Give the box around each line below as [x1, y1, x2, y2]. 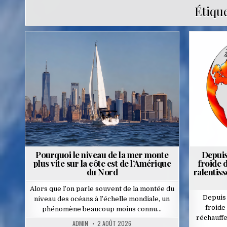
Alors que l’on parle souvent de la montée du [29, 185, 174, 193]
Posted [68, 52, 92, 60]
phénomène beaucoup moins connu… [42, 205, 162, 213]
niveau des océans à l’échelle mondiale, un [34, 195, 170, 203]
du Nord [86, 166, 118, 178]
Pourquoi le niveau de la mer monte [35, 149, 169, 161]
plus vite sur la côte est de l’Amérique [33, 158, 171, 169]
